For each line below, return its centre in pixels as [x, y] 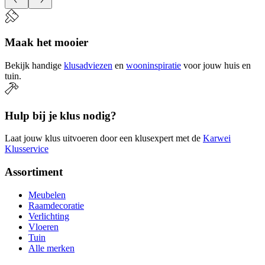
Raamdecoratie [56, 205]
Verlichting [49, 216]
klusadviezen [88, 65]
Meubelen [47, 195]
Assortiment [34, 172]
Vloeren [43, 227]
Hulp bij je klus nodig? [61, 115]
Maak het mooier [46, 43]
